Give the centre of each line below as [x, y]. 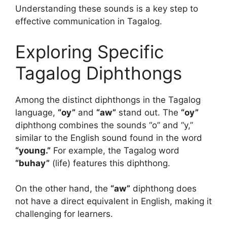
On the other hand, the [63, 189]
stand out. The [148, 112]
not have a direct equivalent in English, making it [113, 201]
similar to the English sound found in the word [109, 138]
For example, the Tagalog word [115, 150]
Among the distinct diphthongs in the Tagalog [108, 100]
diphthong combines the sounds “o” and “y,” [104, 125]
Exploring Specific [90, 51]
